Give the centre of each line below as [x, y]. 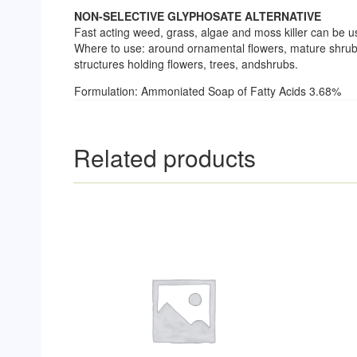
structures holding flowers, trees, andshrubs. [186, 63]
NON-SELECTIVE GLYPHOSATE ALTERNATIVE [198, 16]
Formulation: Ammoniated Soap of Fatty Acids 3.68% [208, 90]
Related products [165, 157]
